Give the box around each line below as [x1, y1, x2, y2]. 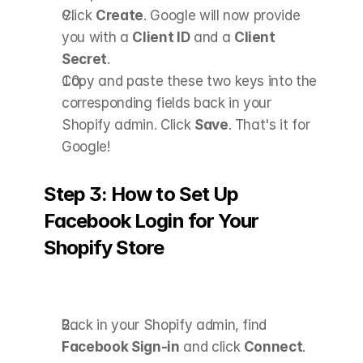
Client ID [132, 28, 190, 45]
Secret [62, 50, 107, 67]
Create [95, 6, 143, 23]
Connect [243, 338, 303, 355]
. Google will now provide [143, 6, 301, 23]
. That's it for [228, 116, 310, 133]
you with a [62, 28, 133, 45]
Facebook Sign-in [62, 338, 180, 355]
